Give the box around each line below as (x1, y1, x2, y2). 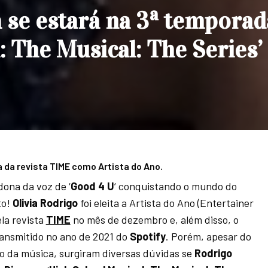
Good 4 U (70, 179, 114, 193)
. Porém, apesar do (166, 230, 252, 243)
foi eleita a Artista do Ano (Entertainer (80, 196, 254, 209)
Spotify (130, 230, 166, 243)
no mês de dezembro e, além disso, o (70, 213, 239, 226)
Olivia (10, 196, 38, 209)
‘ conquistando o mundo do (114, 179, 237, 193)
